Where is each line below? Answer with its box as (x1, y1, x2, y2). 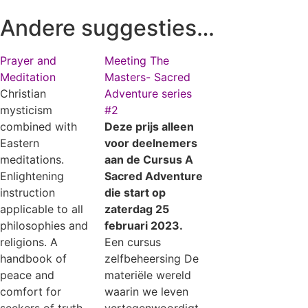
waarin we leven (104, 284, 189, 298)
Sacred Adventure (104, 168, 203, 183)
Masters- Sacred (104, 69, 191, 84)
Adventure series (104, 86, 192, 100)
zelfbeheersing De (104, 251, 199, 265)
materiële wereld (104, 267, 192, 282)
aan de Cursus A (104, 152, 194, 166)
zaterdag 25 (104, 201, 170, 216)
